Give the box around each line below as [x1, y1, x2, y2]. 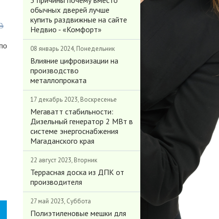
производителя [30, 177, 82, 187]
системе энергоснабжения [30, 126, 118, 136]
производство [30, 66, 79, 75]
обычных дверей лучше [30, 5, 109, 15]
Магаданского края [30, 136, 94, 146]
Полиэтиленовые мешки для [30, 208, 126, 218]
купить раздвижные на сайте [30, 15, 127, 24]
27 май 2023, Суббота [30, 197, 91, 205]
